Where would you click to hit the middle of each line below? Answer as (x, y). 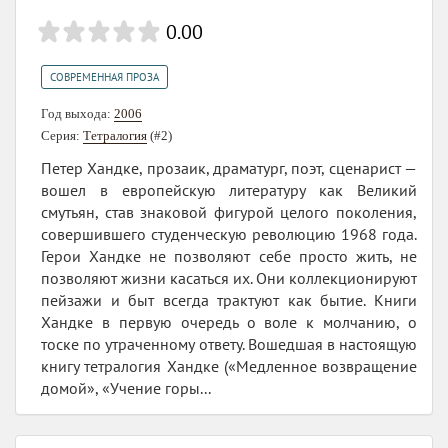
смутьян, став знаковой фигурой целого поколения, (229, 212)
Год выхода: (77, 114)
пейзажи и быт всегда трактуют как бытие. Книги (229, 300)
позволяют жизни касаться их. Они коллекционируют (229, 278)
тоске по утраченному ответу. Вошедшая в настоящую (229, 344)
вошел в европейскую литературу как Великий (229, 190)
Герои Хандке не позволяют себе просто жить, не (229, 256)
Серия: (62, 136)
